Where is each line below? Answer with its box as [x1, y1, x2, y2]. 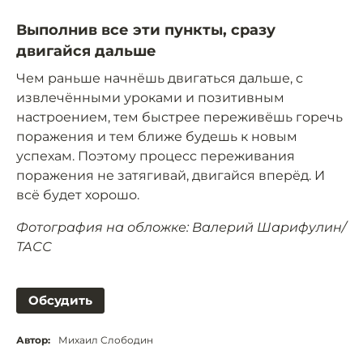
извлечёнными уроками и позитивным [16, 90, 284, 106]
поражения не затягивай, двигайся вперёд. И [16, 168, 325, 184]
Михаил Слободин [58, 334, 153, 347]
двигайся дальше [16, 42, 156, 61]
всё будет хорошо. [16, 187, 139, 203]
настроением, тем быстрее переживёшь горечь [16, 109, 343, 126]
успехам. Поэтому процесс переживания [16, 148, 295, 164]
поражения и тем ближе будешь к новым [16, 129, 297, 145]
